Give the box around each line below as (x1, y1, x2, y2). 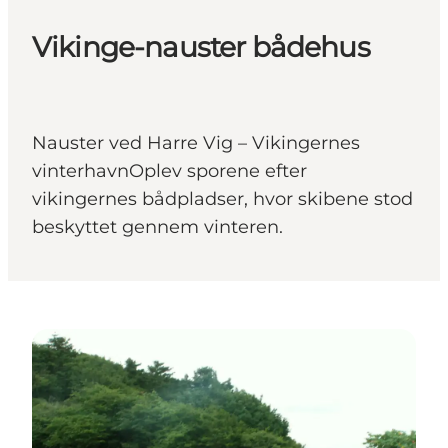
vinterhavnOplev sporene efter (32, 160, 307, 183)
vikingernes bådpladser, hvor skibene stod (32, 188, 413, 211)
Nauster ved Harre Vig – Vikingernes (32, 132, 360, 155)
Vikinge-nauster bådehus (32, 30, 370, 65)
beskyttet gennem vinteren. (32, 216, 283, 239)
